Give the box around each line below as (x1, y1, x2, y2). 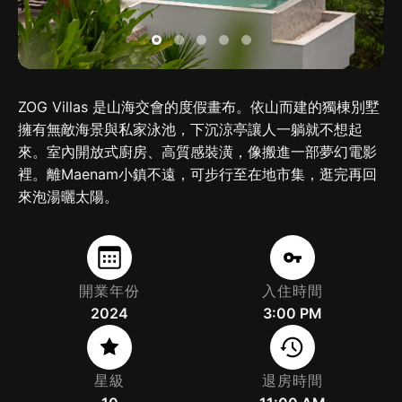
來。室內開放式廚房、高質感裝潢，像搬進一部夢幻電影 (18, 143, 377, 162)
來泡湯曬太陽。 (18, 188, 118, 206)
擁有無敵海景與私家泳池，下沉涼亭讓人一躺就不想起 (18, 120, 363, 139)
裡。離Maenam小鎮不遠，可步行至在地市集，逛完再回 (18, 165, 377, 184)
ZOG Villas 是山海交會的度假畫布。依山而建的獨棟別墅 (18, 98, 380, 117)
